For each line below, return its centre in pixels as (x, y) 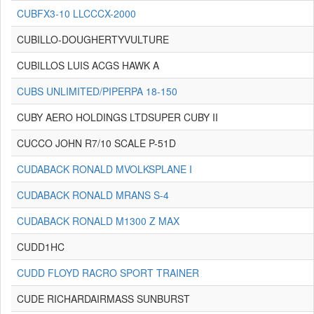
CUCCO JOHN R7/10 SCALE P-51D (96, 143)
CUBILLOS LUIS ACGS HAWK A (88, 65)
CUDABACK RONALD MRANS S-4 (93, 195)
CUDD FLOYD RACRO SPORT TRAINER (108, 273)
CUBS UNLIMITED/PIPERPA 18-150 (97, 91)
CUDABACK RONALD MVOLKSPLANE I (104, 169)
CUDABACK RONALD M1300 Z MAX (98, 221)
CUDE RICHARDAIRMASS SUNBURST (103, 299)
